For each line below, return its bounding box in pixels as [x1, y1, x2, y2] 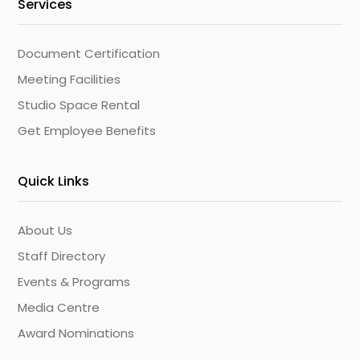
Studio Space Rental [18, 96, 141, 114]
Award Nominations [18, 325, 135, 342]
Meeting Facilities [18, 71, 121, 88]
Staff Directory [18, 247, 106, 265]
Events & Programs [18, 273, 131, 291]
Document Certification [18, 45, 161, 63]
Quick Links [18, 172, 90, 191]
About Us [18, 222, 73, 239]
